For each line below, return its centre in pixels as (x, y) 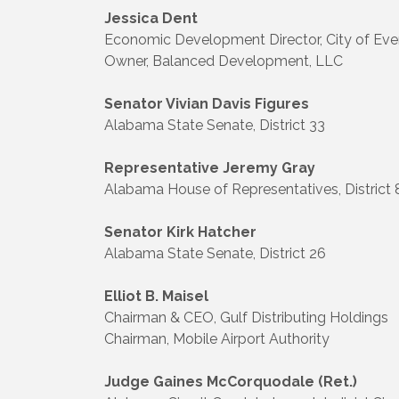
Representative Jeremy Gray (210, 167)
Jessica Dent (151, 18)
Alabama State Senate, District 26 (215, 253)
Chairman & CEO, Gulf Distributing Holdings (246, 317)
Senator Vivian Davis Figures (207, 103)
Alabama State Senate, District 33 (215, 125)
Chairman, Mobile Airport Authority (217, 338)
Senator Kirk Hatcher (180, 232)
